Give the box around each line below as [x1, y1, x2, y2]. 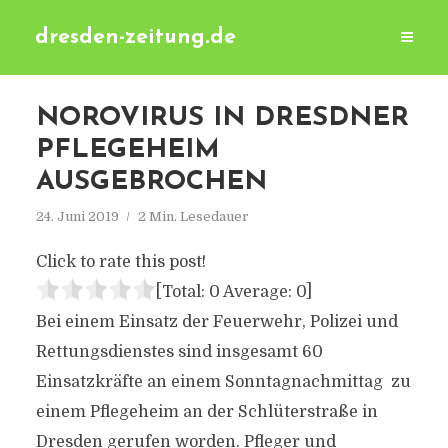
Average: [219, 283, 296, 301]
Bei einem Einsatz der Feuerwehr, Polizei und [35, 313, 398, 331]
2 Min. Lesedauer [137, 209, 249, 224]
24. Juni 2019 [35, 209, 119, 224]
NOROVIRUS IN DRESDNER [35, 105, 409, 132]
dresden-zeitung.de [35, 27, 236, 48]
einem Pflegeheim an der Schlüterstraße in [35, 403, 378, 421]
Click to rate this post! [35, 253, 206, 271]
